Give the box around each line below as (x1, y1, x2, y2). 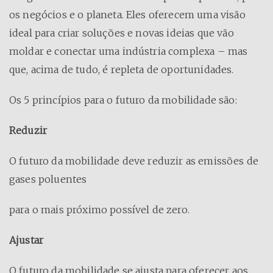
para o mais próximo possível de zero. (9, 203, 190, 216)
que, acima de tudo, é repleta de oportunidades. (9, 63, 234, 76)
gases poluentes (9, 172, 87, 185)
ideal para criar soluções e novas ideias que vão (9, 26, 234, 39)
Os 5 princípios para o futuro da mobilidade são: (9, 93, 237, 106)
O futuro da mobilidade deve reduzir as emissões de (9, 154, 259, 167)
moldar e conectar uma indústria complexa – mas (9, 44, 248, 57)
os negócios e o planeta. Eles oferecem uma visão (9, 8, 246, 21)
